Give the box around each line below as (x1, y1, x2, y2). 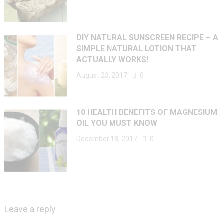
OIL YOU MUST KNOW (76, 118, 158, 128)
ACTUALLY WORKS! (76, 54, 149, 64)
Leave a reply (4, 203, 56, 214)
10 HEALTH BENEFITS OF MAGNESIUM (76, 108, 218, 117)
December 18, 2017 (76, 135, 138, 143)
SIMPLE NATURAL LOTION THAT (76, 43, 197, 53)
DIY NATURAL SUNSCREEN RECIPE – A (76, 32, 219, 42)
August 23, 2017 (76, 71, 128, 79)
